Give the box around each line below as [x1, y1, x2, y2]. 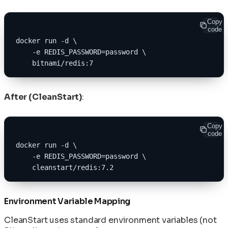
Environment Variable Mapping [4, 195, 131, 207]
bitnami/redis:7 [16, 59, 93, 67]
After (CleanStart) [4, 91, 82, 102]
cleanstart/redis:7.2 [16, 163, 113, 172]
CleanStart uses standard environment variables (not [4, 214, 217, 225]
